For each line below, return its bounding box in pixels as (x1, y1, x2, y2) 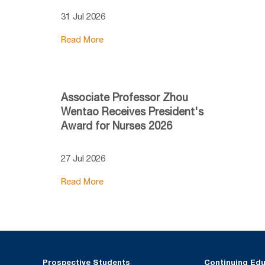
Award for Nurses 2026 (61, 119, 172, 132)
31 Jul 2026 (61, 11, 105, 21)
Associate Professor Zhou (61, 91, 188, 104)
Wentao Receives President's (61, 105, 203, 118)
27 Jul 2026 (61, 153, 105, 163)
